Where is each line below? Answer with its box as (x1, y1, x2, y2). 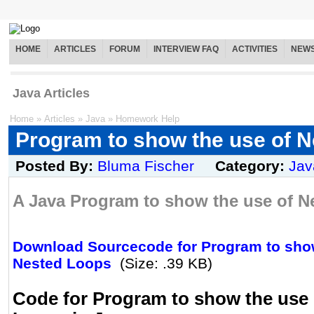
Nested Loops (13, 255, 111, 272)
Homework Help (116, 114, 179, 125)
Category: (215, 158, 289, 175)
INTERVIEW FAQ (153, 44, 219, 55)
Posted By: (15, 158, 97, 175)
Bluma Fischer (97, 158, 194, 175)
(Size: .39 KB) (120, 255, 212, 272)
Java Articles (13, 86, 90, 101)
